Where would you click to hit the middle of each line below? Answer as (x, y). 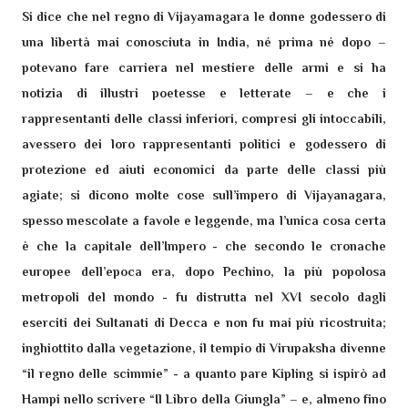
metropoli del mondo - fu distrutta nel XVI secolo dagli (204, 297)
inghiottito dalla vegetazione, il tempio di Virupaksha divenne (204, 348)
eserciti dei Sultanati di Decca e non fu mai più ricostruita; (204, 322)
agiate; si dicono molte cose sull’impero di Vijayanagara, (204, 195)
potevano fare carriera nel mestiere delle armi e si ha (204, 67)
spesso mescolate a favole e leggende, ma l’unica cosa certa (204, 220)
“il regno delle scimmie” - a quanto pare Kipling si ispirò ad (204, 373)
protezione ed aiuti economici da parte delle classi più (204, 169)
